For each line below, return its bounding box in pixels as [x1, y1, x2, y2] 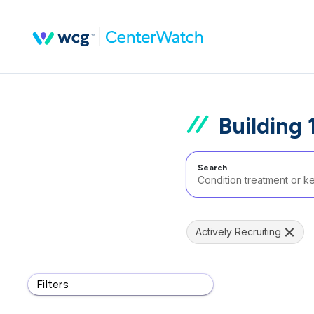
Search [198, 163, 227, 172]
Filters [36, 278, 69, 291]
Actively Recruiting [196, 226, 281, 238]
